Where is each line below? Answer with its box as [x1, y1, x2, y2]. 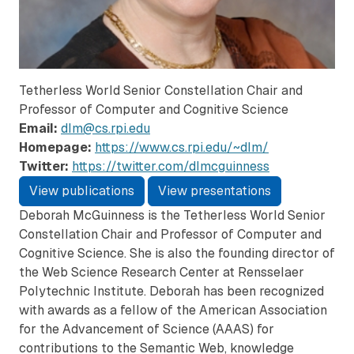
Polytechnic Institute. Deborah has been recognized [19, 283, 324, 300]
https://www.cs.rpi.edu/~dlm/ [95, 139, 269, 156]
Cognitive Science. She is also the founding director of [19, 245, 335, 262]
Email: [19, 120, 58, 137]
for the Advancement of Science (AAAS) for [19, 321, 274, 338]
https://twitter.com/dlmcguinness [72, 158, 269, 175]
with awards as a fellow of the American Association [19, 302, 327, 319]
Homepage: [19, 139, 92, 156]
